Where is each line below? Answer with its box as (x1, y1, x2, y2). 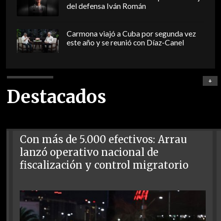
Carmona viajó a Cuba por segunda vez (66, 29, 196, 38)
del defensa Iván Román (66, 1, 146, 11)
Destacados (6, 85, 106, 108)
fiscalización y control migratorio (20, 158, 189, 172)
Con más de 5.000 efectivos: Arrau (20, 133, 187, 146)
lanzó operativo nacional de (20, 146, 159, 159)
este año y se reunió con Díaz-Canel (66, 38, 184, 47)
